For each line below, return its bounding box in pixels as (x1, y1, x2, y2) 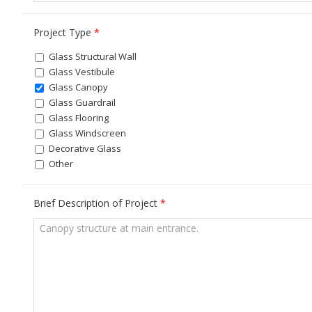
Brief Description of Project (33, 196, 160, 210)
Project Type (33, 26, 94, 39)
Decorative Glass (47, 142, 121, 155)
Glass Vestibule (47, 65, 115, 78)
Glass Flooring (47, 111, 109, 124)
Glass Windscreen (47, 127, 126, 139)
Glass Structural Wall (47, 50, 136, 63)
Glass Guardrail (47, 96, 116, 109)
